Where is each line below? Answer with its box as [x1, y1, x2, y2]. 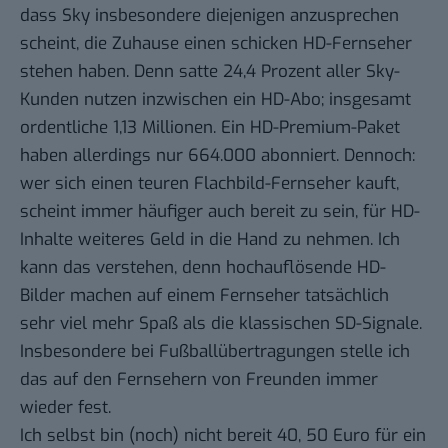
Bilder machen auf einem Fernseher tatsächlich [20, 284, 389, 308]
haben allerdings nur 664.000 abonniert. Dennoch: [20, 144, 415, 168]
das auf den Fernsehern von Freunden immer [20, 368, 378, 392]
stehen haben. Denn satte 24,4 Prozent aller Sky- [20, 60, 400, 84]
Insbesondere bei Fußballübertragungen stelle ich [20, 340, 410, 364]
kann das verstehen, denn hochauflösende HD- [20, 256, 386, 280]
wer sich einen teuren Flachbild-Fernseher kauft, [20, 172, 399, 196]
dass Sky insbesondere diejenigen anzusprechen [20, 4, 399, 28]
